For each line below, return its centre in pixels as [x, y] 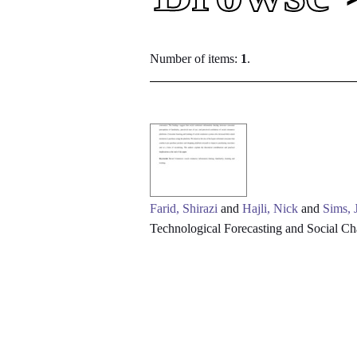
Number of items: [196, 59]
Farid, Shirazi [184, 208]
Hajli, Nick [271, 208]
